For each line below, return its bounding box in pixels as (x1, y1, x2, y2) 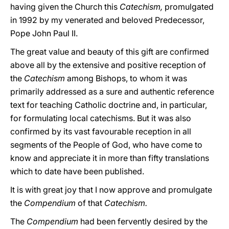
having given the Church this (10, 2, 120, 12)
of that (76, 198, 104, 208)
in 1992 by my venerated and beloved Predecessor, (10, 15, 204, 25)
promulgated (163, 2, 214, 12)
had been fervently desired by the (78, 216, 208, 226)
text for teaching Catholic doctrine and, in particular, (10, 100, 207, 110)
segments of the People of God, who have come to (10, 140, 202, 150)
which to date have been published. (10, 166, 144, 176)
